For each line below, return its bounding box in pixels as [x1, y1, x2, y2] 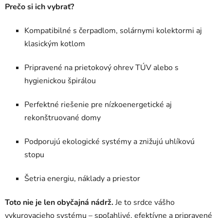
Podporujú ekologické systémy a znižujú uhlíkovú [24, 136, 195, 147]
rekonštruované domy [24, 112, 101, 123]
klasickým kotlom [24, 38, 85, 49]
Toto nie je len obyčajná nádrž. [5, 197, 113, 208]
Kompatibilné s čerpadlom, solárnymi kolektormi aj [24, 25, 202, 36]
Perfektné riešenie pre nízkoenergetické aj [24, 99, 172, 110]
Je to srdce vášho [113, 197, 175, 208]
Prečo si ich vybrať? [5, 1, 74, 12]
